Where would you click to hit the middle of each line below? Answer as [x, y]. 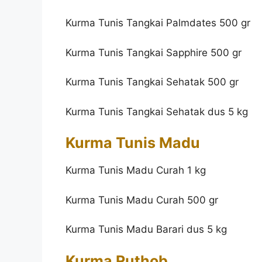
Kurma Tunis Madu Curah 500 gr [142, 200]
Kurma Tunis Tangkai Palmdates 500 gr [158, 23]
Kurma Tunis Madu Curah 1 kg [136, 170]
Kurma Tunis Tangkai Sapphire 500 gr [154, 52]
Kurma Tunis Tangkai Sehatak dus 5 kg [157, 111]
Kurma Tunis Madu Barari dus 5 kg [146, 230]
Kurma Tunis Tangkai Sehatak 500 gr [152, 82]
